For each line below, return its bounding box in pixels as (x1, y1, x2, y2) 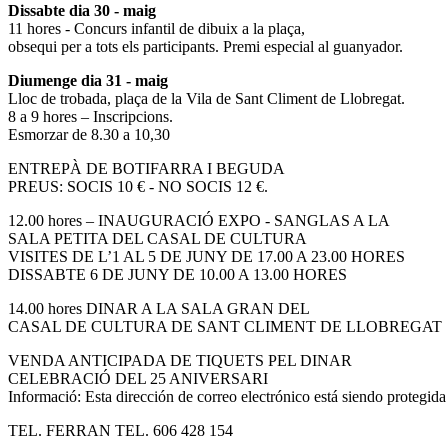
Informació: (8, 387, 85, 405)
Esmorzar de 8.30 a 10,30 (8, 125, 170, 143)
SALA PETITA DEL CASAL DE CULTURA (8, 229, 307, 247)
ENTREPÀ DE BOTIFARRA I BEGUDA (8, 159, 285, 177)
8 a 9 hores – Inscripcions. (8, 107, 173, 125)
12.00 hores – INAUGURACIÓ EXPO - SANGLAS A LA (8, 211, 390, 229)
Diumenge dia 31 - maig (8, 71, 168, 89)
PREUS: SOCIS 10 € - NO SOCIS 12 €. (8, 177, 268, 195)
